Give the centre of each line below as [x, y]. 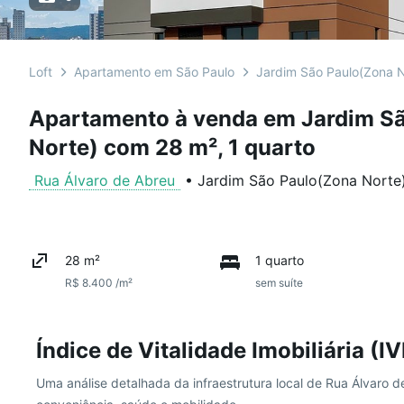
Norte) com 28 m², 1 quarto [172, 147]
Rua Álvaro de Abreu [105, 180]
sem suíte [279, 283]
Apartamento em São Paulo [154, 72]
